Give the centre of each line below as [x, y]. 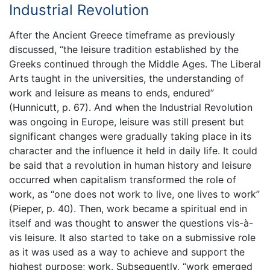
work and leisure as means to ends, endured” [111, 93]
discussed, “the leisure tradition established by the [124, 49]
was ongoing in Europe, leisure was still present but [127, 121]
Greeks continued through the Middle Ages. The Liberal [135, 64]
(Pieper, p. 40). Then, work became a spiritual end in [128, 208]
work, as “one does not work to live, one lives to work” [134, 194]
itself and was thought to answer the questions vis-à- [131, 223]
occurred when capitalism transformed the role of [123, 179]
